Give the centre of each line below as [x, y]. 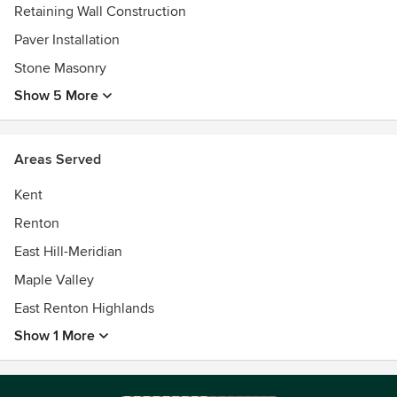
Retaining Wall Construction [100, 12]
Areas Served [58, 160]
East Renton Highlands [84, 308]
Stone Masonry [60, 68]
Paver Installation [67, 40]
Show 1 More [54, 336]
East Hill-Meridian [68, 252]
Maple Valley [54, 280]
